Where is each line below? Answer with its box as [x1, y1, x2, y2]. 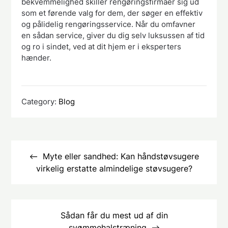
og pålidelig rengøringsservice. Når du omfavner [21, 19, 196, 30]
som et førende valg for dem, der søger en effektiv [21, 8, 203, 18]
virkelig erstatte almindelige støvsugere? [36, 163, 192, 174]
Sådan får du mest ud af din [60, 210, 168, 220]
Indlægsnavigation [11, 133, 102, 146]
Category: [21, 96, 59, 106]
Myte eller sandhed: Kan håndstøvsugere [42, 151, 199, 161]
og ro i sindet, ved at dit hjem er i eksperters [21, 42, 182, 52]
